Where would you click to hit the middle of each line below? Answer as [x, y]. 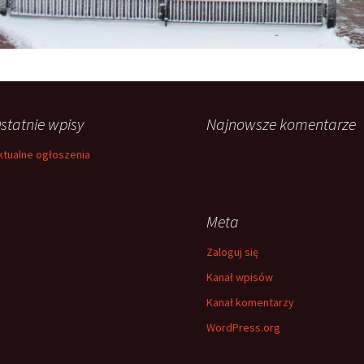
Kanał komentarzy [250, 302]
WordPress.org [243, 327]
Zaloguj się [232, 252]
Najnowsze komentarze [281, 124]
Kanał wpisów [240, 277]
